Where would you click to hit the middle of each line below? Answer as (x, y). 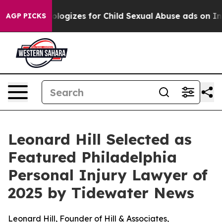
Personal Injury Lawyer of (108, 175)
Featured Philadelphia (92, 157)
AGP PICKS (26, 16)
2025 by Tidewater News (101, 193)
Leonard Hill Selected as (100, 139)
